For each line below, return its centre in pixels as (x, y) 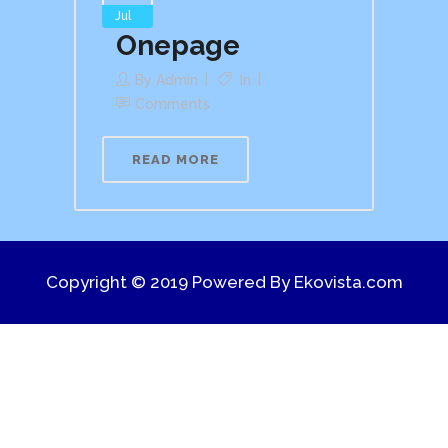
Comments (172, 103)
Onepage (178, 45)
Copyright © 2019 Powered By (169, 281)
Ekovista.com (348, 281)
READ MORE (175, 159)
